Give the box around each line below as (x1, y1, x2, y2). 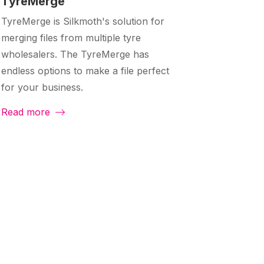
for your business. (1, 81, 83, 94)
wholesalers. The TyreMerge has (1, 48, 149, 61)
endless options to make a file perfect (1, 65, 169, 77)
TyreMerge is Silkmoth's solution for (1, 15, 164, 28)
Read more (1, 106, 53, 118)
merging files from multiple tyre (1, 32, 141, 44)
